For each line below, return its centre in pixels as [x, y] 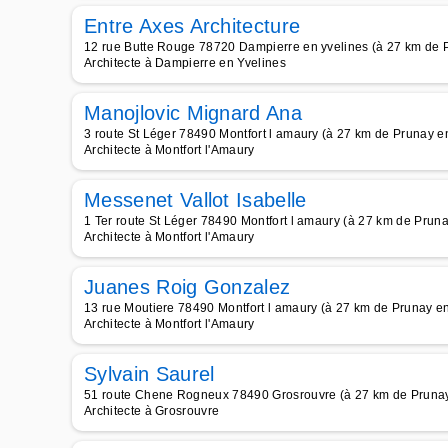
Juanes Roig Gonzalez [187, 287]
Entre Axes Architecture [192, 26]
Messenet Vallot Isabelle [195, 200]
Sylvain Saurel [149, 374]
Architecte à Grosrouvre [152, 411]
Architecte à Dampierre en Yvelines [185, 63]
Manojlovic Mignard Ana [193, 113]
